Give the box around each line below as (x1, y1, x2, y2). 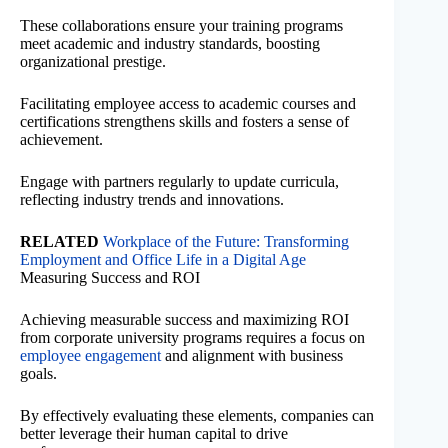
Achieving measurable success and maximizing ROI (20, 311, 349, 329)
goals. (20, 365, 57, 383)
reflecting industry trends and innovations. (20, 191, 284, 209)
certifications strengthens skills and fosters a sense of (20, 113, 349, 131)
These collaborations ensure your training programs (20, 17, 343, 35)
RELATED (20, 233, 99, 251)
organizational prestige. (20, 53, 166, 71)
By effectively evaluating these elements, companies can (20, 407, 374, 425)
